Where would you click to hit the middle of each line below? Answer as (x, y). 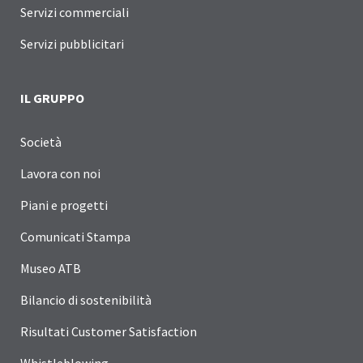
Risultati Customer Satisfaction (109, 331)
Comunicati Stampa (75, 236)
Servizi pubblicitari (72, 43)
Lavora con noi (60, 173)
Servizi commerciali (75, 12)
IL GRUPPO (52, 98)
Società (41, 141)
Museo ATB (51, 268)
